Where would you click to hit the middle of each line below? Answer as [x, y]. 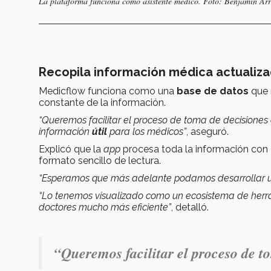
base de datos [213, 91]
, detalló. [190, 207]
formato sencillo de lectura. [100, 161]
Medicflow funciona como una [108, 91]
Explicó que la [71, 149]
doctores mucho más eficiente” [105, 207]
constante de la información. [103, 103]
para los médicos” [148, 132]
